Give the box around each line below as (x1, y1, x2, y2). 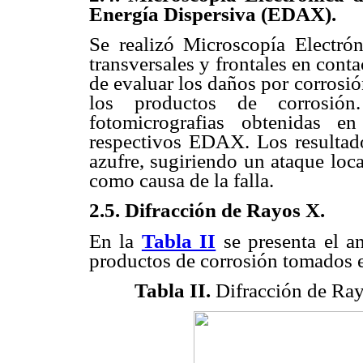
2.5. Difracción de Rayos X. (89, 199, 325, 222)
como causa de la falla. (89, 169, 274, 192)
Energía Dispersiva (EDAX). (89, 3, 336, 26)
